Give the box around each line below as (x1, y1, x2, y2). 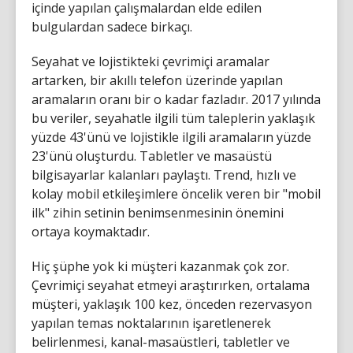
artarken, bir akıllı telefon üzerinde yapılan (32, 72, 283, 89)
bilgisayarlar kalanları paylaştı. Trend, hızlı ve (32, 166, 296, 184)
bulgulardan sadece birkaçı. (32, 18, 192, 35)
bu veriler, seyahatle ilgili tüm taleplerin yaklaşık (32, 110, 315, 127)
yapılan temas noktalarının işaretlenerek (32, 314, 271, 332)
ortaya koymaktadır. (32, 223, 150, 240)
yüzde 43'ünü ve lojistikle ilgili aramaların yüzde (32, 128, 311, 146)
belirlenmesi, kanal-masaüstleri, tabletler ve (32, 333, 290, 351)
